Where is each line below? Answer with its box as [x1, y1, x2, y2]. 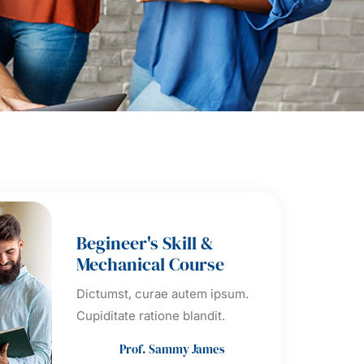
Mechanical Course [76, 252, 224, 277]
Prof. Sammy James [119, 340, 226, 357]
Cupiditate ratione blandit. [76, 308, 225, 324]
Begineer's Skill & [76, 231, 214, 256]
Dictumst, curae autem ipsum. [76, 286, 249, 302]
